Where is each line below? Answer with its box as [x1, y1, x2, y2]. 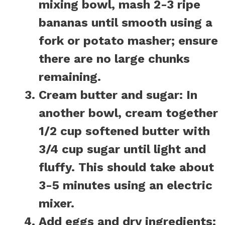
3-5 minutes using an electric [39, 178, 212, 193]
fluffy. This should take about [39, 160, 214, 175]
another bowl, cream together [39, 106, 218, 121]
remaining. [39, 70, 101, 84]
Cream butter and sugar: [39, 88, 183, 102]
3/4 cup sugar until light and [39, 142, 206, 157]
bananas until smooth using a [39, 16, 212, 30]
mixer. [39, 196, 74, 211]
